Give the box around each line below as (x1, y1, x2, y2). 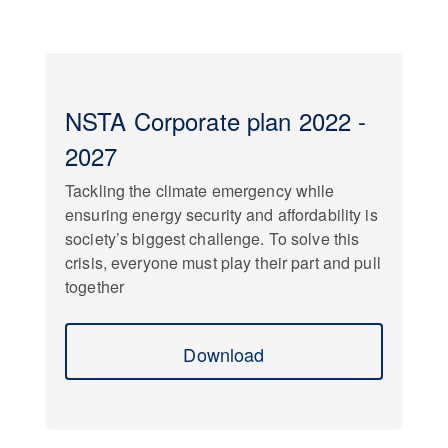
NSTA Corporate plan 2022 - (65, 103, 367, 138)
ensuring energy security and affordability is (65, 203, 378, 226)
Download (183, 341, 265, 367)
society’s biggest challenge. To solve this (65, 227, 360, 250)
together (65, 275, 125, 298)
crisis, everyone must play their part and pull (65, 251, 381, 274)
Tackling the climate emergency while (65, 179, 335, 202)
